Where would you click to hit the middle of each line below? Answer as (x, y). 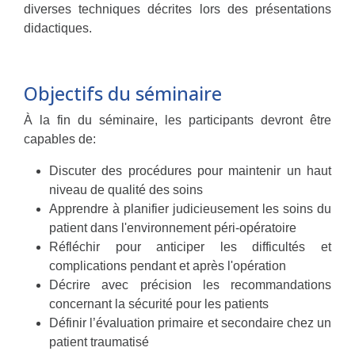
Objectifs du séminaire (123, 94)
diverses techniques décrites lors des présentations (177, 9)
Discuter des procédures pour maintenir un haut (190, 171)
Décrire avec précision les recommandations (190, 285)
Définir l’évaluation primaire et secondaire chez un (190, 323)
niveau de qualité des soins (126, 190)
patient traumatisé (99, 342)
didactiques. (58, 28)
